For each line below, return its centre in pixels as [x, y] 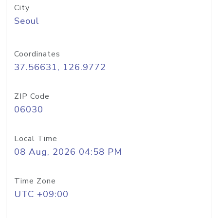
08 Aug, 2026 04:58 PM [68, 152]
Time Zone [35, 181]
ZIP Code [32, 96]
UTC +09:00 [41, 194]
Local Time [36, 139]
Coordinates [37, 54]
